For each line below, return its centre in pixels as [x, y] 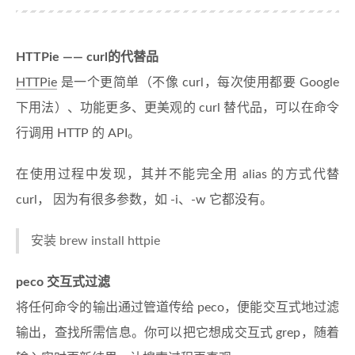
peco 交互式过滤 [63, 282]
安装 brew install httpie [95, 241]
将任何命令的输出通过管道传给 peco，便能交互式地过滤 [177, 308]
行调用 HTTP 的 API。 [78, 134]
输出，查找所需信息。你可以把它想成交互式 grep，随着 [177, 333]
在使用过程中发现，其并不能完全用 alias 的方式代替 [177, 175]
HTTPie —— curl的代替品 [87, 57]
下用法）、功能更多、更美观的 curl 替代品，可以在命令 [177, 108]
